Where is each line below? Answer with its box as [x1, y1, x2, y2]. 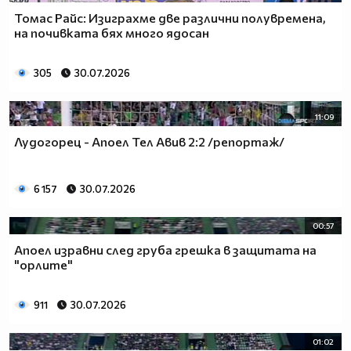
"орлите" [14, 257, 73, 273]
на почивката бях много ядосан [14, 25, 209, 41]
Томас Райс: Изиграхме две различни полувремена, [14, 10, 326, 26]
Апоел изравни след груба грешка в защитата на [14, 242, 317, 258]
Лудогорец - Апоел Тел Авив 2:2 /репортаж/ [14, 133, 284, 149]
